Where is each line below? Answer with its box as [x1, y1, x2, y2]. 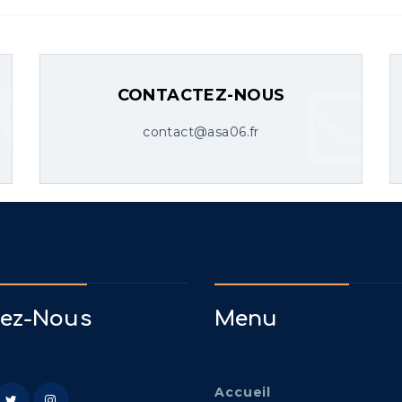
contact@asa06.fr [143, 123, 259, 140]
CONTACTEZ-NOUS [117, 84, 285, 105]
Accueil [214, 383, 272, 400]
